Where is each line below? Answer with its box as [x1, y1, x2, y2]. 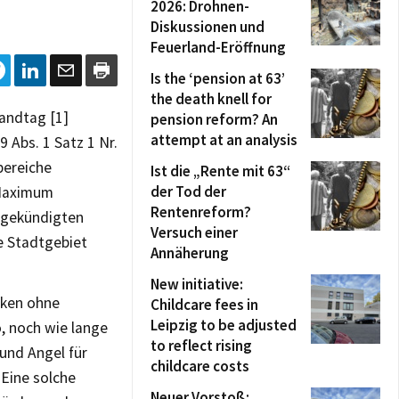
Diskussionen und [151, 17, 265, 37]
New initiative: [151, 274, 243, 294]
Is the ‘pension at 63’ [151, 69, 285, 88]
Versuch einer [151, 223, 238, 242]
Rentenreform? [151, 202, 251, 222]
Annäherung [151, 243, 229, 263]
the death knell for [151, 89, 272, 109]
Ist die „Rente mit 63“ [151, 161, 290, 181]
